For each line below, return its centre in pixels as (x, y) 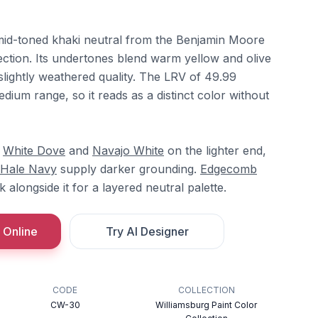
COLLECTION (206, 290)
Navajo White (128, 150)
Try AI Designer (147, 231)
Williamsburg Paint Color (207, 305)
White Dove (34, 150)
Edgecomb (229, 169)
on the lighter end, (215, 150)
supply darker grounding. (128, 169)
